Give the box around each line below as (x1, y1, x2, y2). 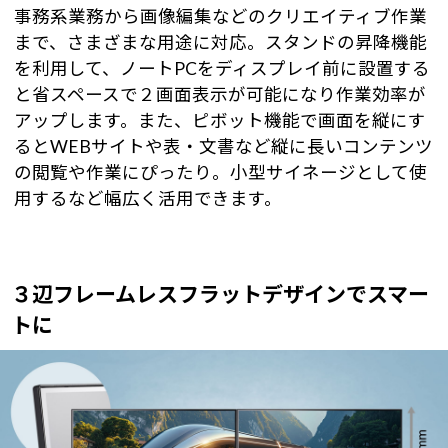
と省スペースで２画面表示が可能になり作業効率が (14, 83, 426, 105)
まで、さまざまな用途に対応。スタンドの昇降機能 (14, 31, 427, 53)
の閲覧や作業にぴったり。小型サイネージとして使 (14, 161, 427, 183)
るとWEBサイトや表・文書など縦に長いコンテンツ (14, 135, 433, 157)
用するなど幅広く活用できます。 (14, 187, 282, 209)
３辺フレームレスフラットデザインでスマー (10, 280, 429, 306)
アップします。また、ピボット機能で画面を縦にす (14, 109, 426, 131)
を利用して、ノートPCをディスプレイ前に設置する (14, 57, 430, 79)
